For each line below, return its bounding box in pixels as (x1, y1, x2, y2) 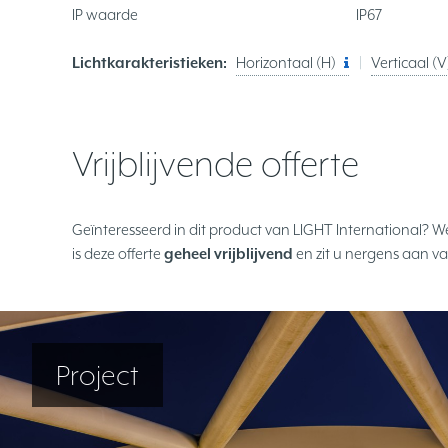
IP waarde (72, 6, 138, 24)
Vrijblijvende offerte (72, 144, 359, 185)
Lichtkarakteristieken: (72, 54, 227, 72)
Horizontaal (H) (236, 54, 336, 72)
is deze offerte (72, 244, 164, 262)
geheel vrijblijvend (164, 244, 293, 262)
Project (56, 359, 139, 392)
